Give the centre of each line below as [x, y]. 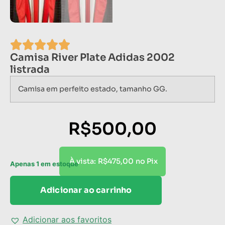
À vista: [83, 161]
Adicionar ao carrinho [86, 190]
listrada [30, 70]
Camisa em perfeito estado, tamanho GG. [93, 89]
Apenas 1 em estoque [44, 164]
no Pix [147, 161]
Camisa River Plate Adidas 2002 [92, 58]
